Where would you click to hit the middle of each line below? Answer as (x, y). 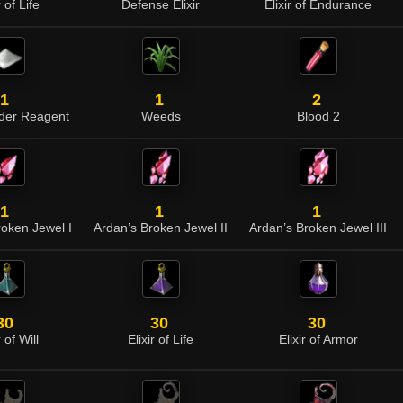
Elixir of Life (161, 340)
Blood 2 (318, 116)
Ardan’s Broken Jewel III (318, 228)
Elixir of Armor (318, 340)
